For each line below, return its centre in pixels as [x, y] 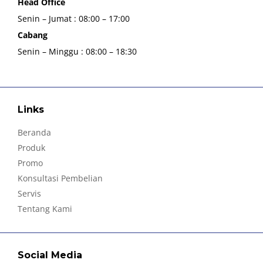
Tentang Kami [45, 208]
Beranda [34, 132]
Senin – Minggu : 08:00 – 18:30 [77, 51]
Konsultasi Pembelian [60, 178]
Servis [29, 193]
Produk [31, 147]
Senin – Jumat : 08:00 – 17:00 [74, 18]
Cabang [33, 35]
